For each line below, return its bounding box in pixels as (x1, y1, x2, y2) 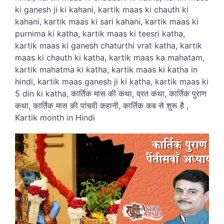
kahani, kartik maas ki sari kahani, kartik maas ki (15, 16, 198, 26)
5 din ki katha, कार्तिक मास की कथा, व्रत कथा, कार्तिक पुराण (15, 88, 206, 98)
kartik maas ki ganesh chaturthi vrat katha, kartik (15, 40, 202, 50)
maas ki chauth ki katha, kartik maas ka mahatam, (15, 52, 204, 62)
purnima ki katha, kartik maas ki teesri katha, (15, 28, 185, 38)
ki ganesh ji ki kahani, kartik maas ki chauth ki (15, 4, 188, 14)
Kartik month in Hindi (15, 112, 95, 122)
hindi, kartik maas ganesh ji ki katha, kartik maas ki (15, 76, 208, 86)
